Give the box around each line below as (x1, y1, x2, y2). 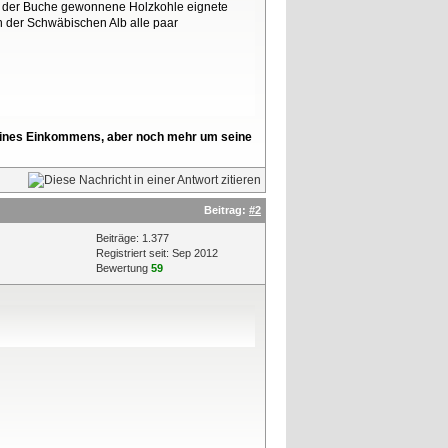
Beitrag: (204, 203, 249, 216)
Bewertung (96, 261, 151, 274)
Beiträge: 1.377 (96, 231, 169, 244)
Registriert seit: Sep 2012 (96, 246, 218, 259)
